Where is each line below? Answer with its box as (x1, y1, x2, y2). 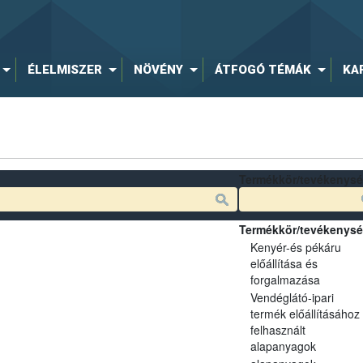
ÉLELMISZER (27, 62, 102, 77)
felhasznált (250, 321, 305, 338)
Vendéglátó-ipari (250, 288, 334, 305)
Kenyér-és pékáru (250, 238, 341, 255)
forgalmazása (250, 271, 320, 288)
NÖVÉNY (133, 62, 183, 77)
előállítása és (250, 254, 318, 271)
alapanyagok (250, 337, 316, 354)
